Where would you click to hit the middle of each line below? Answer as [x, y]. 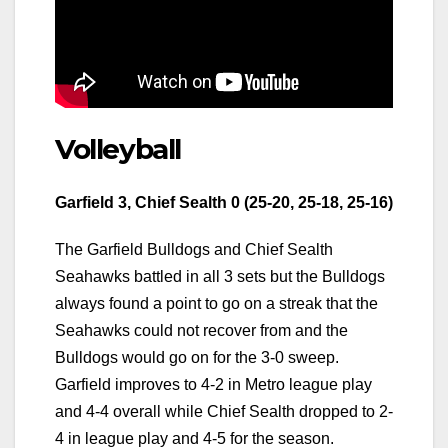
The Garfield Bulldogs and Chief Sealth [194, 250]
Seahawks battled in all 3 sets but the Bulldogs [220, 277]
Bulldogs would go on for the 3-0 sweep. [197, 358]
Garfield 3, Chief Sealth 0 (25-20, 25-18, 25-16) [224, 203]
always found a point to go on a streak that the [216, 304]
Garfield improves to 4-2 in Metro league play [213, 385]
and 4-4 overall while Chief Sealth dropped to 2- [224, 412]
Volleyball [118, 148]
